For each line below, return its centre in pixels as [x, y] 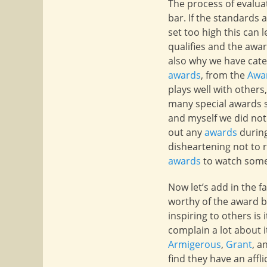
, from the [224, 75]
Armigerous [195, 244]
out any [186, 132]
